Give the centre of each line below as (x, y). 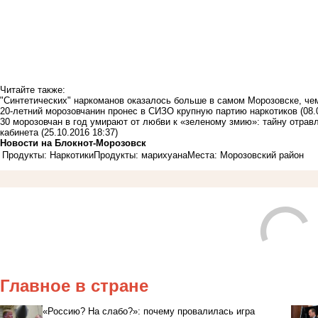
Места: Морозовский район (246, 155)
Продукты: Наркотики (48, 155)
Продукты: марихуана (141, 155)
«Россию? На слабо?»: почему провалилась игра (148, 311)
